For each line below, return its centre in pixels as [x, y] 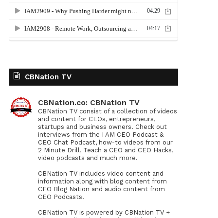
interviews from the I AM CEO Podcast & [100, 135]
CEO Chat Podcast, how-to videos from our [105, 143]
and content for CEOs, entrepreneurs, [96, 119]
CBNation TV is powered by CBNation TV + [104, 213]
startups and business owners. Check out [102, 127]
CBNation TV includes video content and [100, 174]
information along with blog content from [102, 182]
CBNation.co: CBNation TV [89, 103]
